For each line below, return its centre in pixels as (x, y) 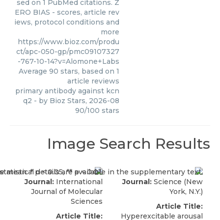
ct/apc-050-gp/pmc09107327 (68, 52)
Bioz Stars (68, 101)
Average (34, 71)
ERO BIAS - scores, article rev (67, 13)
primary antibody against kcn (67, 91)
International (78, 182)
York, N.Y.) (186, 192)
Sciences (87, 202)
